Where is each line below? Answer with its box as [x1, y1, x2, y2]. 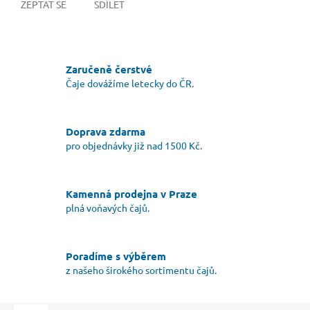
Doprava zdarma [66, 125, 145, 139]
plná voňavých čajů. [66, 201, 149, 215]
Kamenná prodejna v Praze [66, 187, 197, 201]
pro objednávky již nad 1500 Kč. [66, 139, 202, 152]
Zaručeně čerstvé [66, 62, 152, 77]
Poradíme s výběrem [66, 249, 166, 264]
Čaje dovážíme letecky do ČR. [66, 77, 194, 90]
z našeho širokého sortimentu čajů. [66, 264, 217, 277]
